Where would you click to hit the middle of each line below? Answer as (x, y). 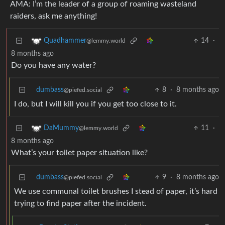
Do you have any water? (53, 66)
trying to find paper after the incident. (80, 204)
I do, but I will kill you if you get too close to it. (95, 104)
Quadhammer (65, 41)
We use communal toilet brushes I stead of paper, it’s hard (116, 192)
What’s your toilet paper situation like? (79, 153)
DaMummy (61, 128)
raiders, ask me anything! (53, 16)
